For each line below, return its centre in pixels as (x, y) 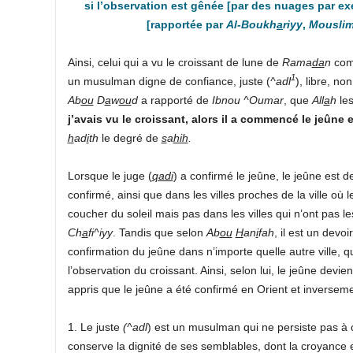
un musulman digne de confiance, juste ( (169, 81)
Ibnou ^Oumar (247, 100)
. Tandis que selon (159, 232)
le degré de (130, 137)
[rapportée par (186, 24)
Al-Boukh (251, 24)
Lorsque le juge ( (110, 175)
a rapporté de (176, 100)
